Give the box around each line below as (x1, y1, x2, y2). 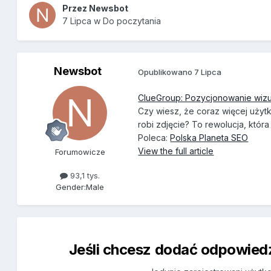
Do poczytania (103, 16, 162, 27)
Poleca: (138, 132, 171, 143)
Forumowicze (54, 147, 105, 157)
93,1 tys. (68, 171, 100, 181)
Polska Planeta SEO (170, 132, 249, 143)
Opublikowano (138, 67, 195, 77)
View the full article (138, 146, 214, 157)
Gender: (56, 182, 87, 192)
